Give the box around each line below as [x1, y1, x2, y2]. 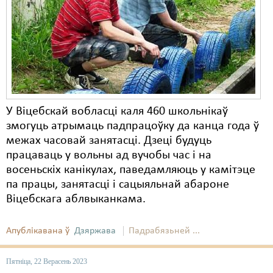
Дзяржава [74, 226, 116, 236]
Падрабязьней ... [129, 226, 200, 236]
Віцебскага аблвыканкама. [6, 193, 146, 205]
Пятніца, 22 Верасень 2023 [6, 257, 87, 266]
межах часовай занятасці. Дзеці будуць [6, 135, 211, 147]
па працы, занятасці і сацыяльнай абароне [6, 179, 229, 191]
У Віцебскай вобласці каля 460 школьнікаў [6, 105, 228, 118]
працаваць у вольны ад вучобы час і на [6, 149, 211, 161]
